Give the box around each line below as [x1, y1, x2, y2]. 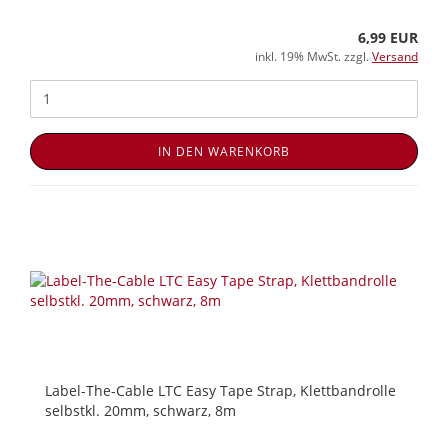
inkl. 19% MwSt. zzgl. [255, 47, 372, 65]
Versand [372, 47, 418, 65]
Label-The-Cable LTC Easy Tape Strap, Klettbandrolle [45, 380, 396, 400]
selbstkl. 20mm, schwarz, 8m [45, 400, 236, 420]
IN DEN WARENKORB [158, 142, 290, 160]
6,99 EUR [358, 27, 418, 47]
